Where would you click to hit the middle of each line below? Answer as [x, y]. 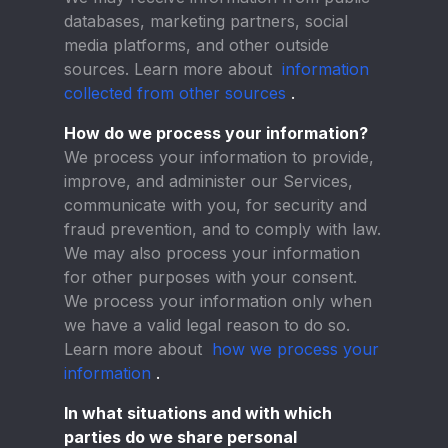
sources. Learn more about [170, 69]
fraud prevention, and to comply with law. [222, 229]
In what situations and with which [198, 413]
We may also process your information [212, 253]
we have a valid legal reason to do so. [207, 325]
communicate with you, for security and [215, 205]
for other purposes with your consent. [210, 277]
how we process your [295, 349]
